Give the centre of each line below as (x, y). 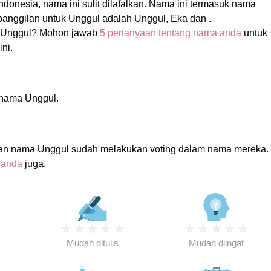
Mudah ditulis (92, 243)
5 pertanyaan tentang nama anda (170, 33)
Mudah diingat (217, 243)
